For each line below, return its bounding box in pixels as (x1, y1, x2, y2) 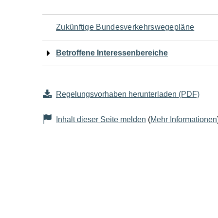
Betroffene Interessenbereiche (56, 49, 168, 57)
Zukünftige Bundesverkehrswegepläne (56, 23, 195, 31)
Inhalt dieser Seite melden (56, 115, 146, 124)
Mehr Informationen (150, 115, 217, 124)
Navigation (42, 15, 127, 37)
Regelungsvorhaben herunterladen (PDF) (56, 90, 200, 98)
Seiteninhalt (42, 88, 136, 110)
